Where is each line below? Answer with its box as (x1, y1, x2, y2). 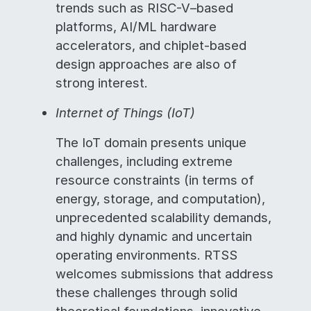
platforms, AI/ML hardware (56, 19, 217, 34)
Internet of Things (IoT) (56, 105, 195, 120)
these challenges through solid (56, 285, 237, 300)
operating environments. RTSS (56, 247, 237, 262)
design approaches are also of (56, 56, 237, 72)
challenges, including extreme (56, 153, 233, 169)
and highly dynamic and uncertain (56, 228, 252, 244)
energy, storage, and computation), (56, 191, 265, 206)
